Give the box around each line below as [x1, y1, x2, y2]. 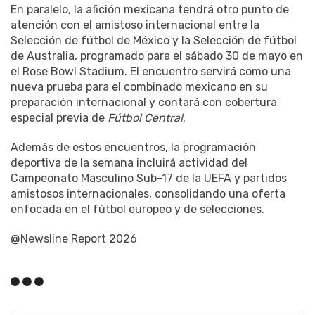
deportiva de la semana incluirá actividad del [11, 155, 247, 169]
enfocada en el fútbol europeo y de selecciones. [11, 202, 264, 216]
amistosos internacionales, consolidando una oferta [11, 186, 285, 200]
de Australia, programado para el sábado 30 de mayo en [11, 49, 303, 63]
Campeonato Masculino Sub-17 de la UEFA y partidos [11, 171, 287, 185]
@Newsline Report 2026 [11, 231, 137, 245]
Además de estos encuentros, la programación [11, 140, 256, 154]
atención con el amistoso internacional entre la [11, 18, 259, 32]
